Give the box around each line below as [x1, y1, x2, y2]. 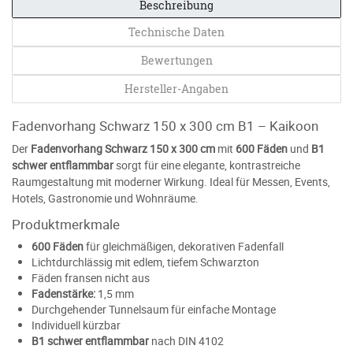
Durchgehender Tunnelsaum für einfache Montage [32, 301, 276, 317]
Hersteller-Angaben [124, 80, 229, 96]
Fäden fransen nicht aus [32, 269, 150, 285]
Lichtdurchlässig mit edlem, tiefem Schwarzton [32, 254, 259, 269]
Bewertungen [140, 52, 213, 68]
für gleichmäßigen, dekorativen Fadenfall [84, 238, 284, 254]
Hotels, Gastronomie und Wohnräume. [12, 190, 199, 206]
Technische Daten [128, 24, 225, 39]
